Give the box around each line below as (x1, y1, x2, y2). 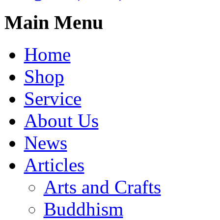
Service (24, 87, 82, 109)
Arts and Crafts (43, 176, 161, 197)
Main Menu (4, 11, 103, 33)
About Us (24, 110, 99, 131)
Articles (24, 154, 84, 175)
